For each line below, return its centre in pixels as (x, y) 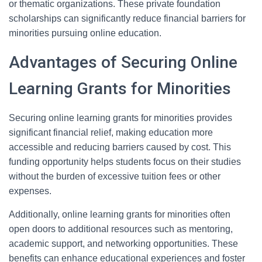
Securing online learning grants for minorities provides (120, 118)
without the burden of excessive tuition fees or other (115, 176)
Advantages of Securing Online (123, 62)
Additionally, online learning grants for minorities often (120, 214)
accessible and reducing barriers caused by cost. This (120, 147)
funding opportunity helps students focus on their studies (125, 162)
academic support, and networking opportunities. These (123, 244)
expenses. (30, 191)
